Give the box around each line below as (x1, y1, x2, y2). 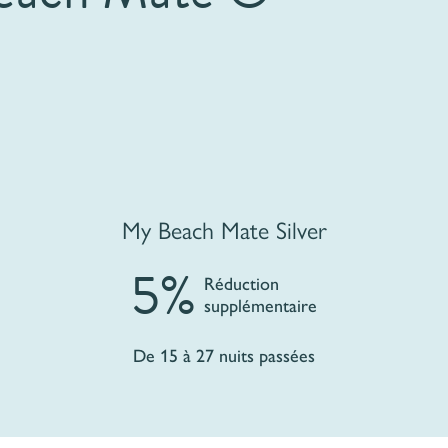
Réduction (204, 273, 280, 296)
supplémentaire (204, 295, 318, 318)
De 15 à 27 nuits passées (133, 344, 316, 367)
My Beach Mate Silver (121, 211, 327, 246)
